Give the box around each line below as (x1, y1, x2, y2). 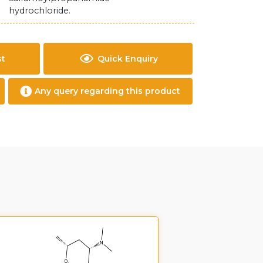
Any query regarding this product (35, 86, 181, 96)
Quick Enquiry (97, 53, 158, 64)
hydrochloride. (9, 5, 71, 16)
